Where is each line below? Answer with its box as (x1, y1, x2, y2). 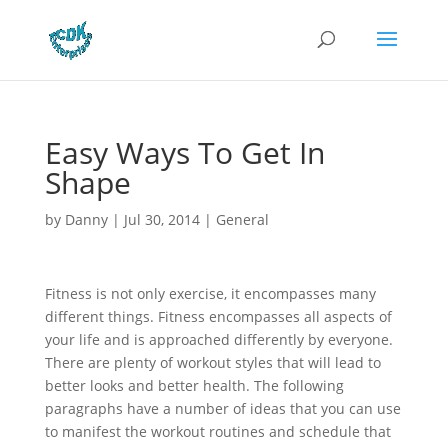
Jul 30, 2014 (123, 210, 200, 229)
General (215, 210, 269, 229)
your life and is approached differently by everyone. (44, 330, 393, 349)
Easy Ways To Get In (44, 132, 325, 173)
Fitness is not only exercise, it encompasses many (44, 284, 376, 303)
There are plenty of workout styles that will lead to (44, 353, 381, 372)
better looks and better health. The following (44, 376, 344, 395)
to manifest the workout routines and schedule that (44, 422, 391, 441)
